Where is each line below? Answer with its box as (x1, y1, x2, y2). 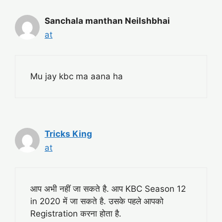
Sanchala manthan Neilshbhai (45, 16, 170, 26)
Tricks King (45, 128, 92, 139)
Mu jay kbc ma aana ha (30, 71, 123, 81)
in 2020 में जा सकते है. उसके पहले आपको (30, 196, 164, 207)
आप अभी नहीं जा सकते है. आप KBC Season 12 (30, 184, 186, 194)
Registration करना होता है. (30, 209, 121, 219)
